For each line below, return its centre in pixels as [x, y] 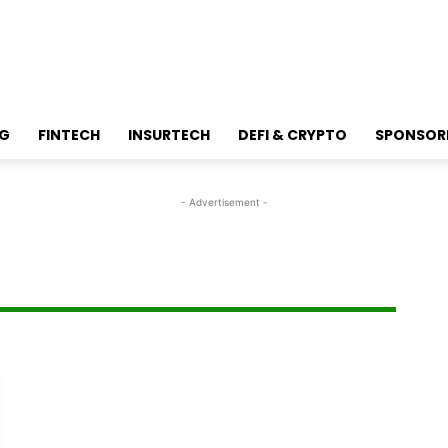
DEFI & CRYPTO [292, 135]
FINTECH [69, 135]
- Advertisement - [224, 202]
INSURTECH [169, 135]
